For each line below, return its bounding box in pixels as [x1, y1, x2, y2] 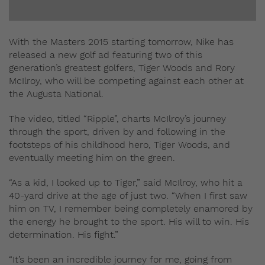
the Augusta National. [9, 88, 104, 100]
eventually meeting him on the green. [9, 152, 175, 164]
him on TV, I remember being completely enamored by [9, 203, 253, 215]
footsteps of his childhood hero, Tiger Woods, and [9, 139, 230, 151]
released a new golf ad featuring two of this [9, 49, 202, 61]
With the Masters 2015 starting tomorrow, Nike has [9, 36, 234, 48]
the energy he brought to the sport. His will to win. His [9, 216, 249, 228]
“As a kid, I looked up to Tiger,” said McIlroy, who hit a [9, 177, 243, 189]
